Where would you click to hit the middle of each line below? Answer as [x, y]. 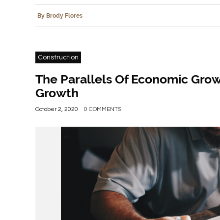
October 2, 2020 [57, 110]
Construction [58, 58]
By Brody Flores [60, 16]
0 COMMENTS [103, 110]
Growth [57, 93]
